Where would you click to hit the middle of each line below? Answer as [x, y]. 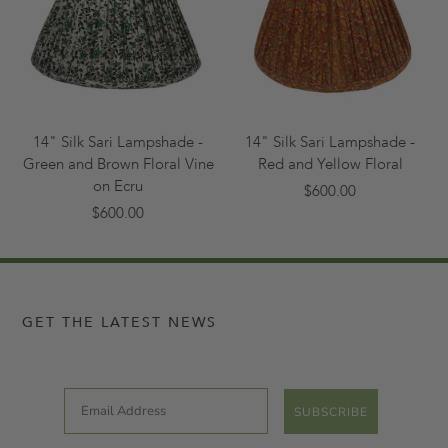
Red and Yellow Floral [330, 164]
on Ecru [118, 186]
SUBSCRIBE [331, 411]
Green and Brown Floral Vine [118, 164]
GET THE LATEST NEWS [119, 323]
